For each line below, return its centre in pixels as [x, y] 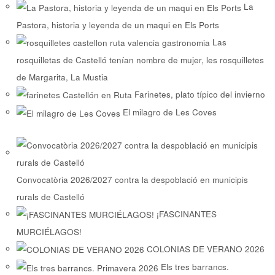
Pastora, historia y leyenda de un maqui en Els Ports [118, 25]
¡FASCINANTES [187, 214]
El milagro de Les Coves [170, 112]
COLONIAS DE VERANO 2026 [206, 249]
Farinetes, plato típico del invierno [200, 94]
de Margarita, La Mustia [63, 77]
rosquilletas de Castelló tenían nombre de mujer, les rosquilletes [141, 60]
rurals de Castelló [51, 196]
